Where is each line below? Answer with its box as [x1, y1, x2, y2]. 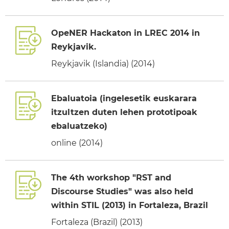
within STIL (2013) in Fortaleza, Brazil [51, 200, 208, 210]
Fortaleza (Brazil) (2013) [51, 217, 143, 227]
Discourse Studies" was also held [51, 186, 193, 196]
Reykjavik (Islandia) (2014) [51, 58, 155, 68]
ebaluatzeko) [51, 121, 107, 131]
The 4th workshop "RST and [51, 172, 171, 182]
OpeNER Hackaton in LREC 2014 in [51, 28, 200, 38]
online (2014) [51, 138, 103, 148]
